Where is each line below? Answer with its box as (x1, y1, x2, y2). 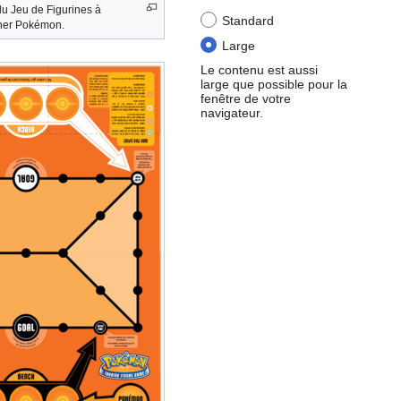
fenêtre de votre (200, 90, 291, 106)
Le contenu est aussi (200, 62, 318, 77)
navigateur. (200, 105, 263, 120)
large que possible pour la (200, 76, 347, 91)
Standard (222, 13, 274, 29)
